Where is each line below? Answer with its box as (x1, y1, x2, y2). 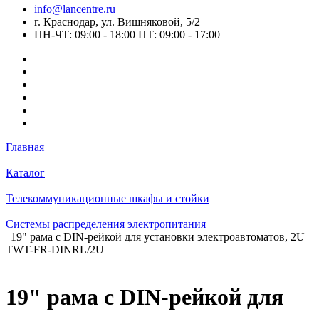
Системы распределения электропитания (6, 218, 206, 230)
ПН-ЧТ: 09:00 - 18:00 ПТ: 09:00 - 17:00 (34, 28, 220, 41)
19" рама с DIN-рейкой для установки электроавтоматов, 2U (11, 231, 305, 243)
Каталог (6, 167, 45, 179)
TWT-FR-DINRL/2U (6, 244, 104, 256)
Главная (6, 141, 44, 153)
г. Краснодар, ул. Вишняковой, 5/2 (34, 16, 200, 28)
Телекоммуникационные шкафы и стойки (6, 192, 209, 204)
